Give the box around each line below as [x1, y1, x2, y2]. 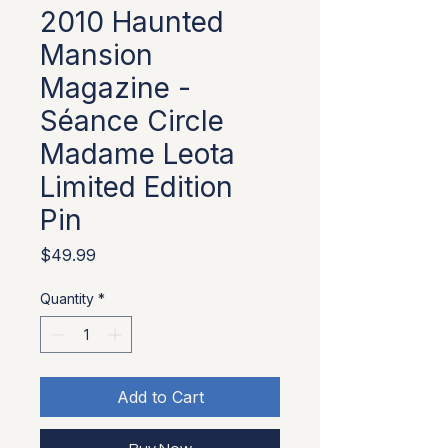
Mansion [40, 38, 153, 72]
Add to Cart [116, 387, 204, 407]
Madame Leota [40, 137, 235, 171]
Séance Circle [40, 104, 224, 138]
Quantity [40, 290, 94, 307]
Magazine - [40, 71, 191, 105]
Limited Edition [40, 170, 233, 204]
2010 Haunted [40, 5, 224, 39]
